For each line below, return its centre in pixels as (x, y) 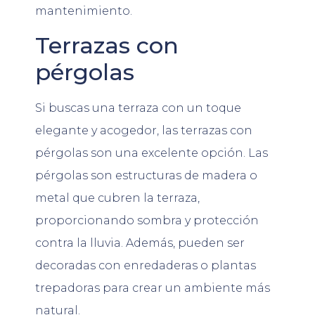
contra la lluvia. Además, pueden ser (140, 243)
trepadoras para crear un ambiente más (153, 288)
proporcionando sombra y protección (147, 220)
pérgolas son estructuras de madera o (146, 175)
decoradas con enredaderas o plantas (146, 265)
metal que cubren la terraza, (117, 198)
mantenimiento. (84, 11)
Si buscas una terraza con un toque (138, 108)
